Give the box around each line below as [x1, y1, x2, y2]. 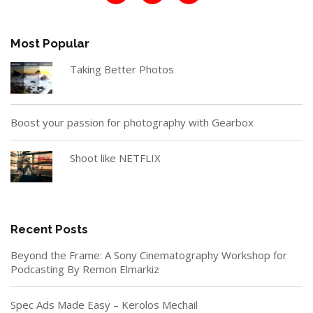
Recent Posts [10, 221, 88, 236]
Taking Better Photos [70, 61, 174, 76]
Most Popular [10, 36, 89, 50]
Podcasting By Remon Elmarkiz [10, 261, 159, 276]
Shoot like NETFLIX [70, 150, 161, 165]
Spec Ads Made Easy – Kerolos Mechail [10, 297, 198, 312]
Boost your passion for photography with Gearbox [10, 115, 254, 129]
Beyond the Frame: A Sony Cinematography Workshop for [10, 247, 287, 262]
